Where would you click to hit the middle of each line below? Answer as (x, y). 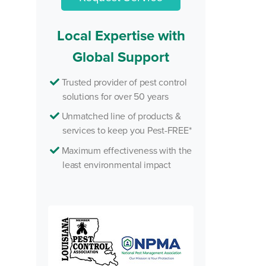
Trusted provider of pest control (123, 82)
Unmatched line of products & (120, 116)
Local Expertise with (121, 35)
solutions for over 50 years (115, 96)
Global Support (121, 56)
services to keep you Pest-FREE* (127, 130)
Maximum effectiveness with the (126, 150)
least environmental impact (117, 164)
